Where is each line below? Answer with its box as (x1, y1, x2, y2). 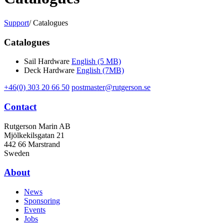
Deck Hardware (24, 66, 74, 75)
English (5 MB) (71, 57, 121, 66)
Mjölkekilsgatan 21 (4, 130, 64, 139)
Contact (4, 101, 36, 112)
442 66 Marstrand (4, 139, 60, 148)
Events (24, 205, 45, 214)
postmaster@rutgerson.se (71, 83, 150, 92)
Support (4, 18, 29, 27)
